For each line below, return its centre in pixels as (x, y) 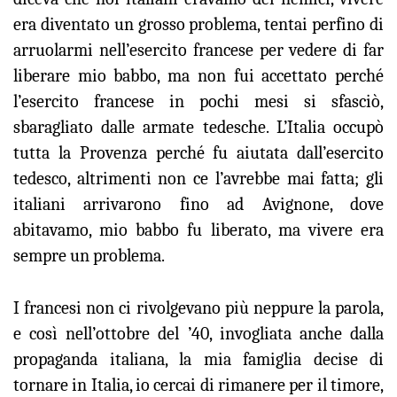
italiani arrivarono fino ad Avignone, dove (198, 204)
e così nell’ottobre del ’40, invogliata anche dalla (198, 334)
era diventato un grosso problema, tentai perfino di (198, 24)
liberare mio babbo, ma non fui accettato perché (198, 76)
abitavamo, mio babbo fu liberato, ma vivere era (198, 230)
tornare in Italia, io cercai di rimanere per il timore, (198, 385)
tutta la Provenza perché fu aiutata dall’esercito (198, 153)
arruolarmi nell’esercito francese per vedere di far (198, 50)
